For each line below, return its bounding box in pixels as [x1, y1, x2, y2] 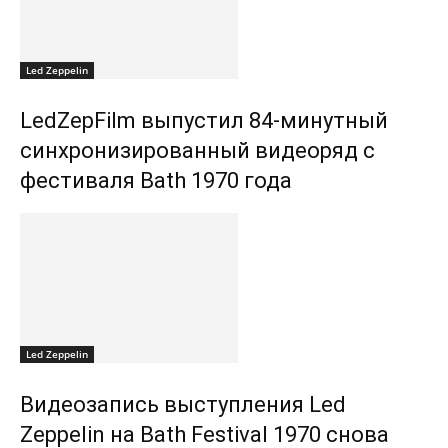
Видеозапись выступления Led [20, 392, 346, 417]
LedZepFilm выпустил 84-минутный [20, 108, 388, 133]
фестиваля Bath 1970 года [20, 168, 292, 193]
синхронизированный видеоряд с [20, 138, 375, 163]
